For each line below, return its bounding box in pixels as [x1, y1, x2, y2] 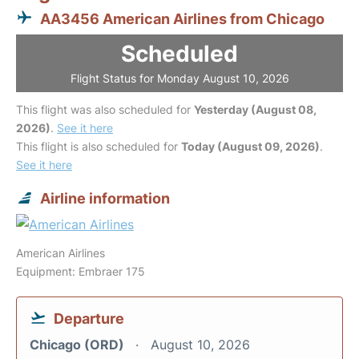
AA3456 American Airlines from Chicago [40, 10, 325, 27]
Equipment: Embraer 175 [16, 264, 145, 278]
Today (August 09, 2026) [181, 139, 320, 153]
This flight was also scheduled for [16, 103, 194, 116]
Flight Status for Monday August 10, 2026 [70, 71, 289, 85]
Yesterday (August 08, [194, 103, 317, 116]
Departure [54, 310, 124, 327]
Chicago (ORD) [30, 337, 127, 353]
